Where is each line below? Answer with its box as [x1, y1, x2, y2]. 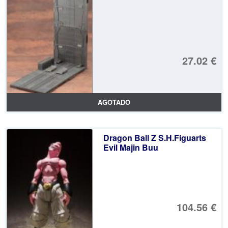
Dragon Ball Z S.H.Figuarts [103, 132, 206, 144]
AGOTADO [98, 98, 130, 107]
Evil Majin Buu [103, 141, 158, 154]
